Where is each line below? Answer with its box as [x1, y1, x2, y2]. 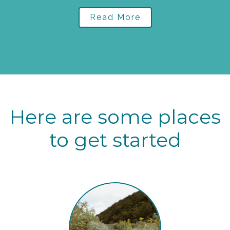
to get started [49, 128, 181, 152]
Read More [89, 12, 141, 23]
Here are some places [9, 105, 221, 129]
